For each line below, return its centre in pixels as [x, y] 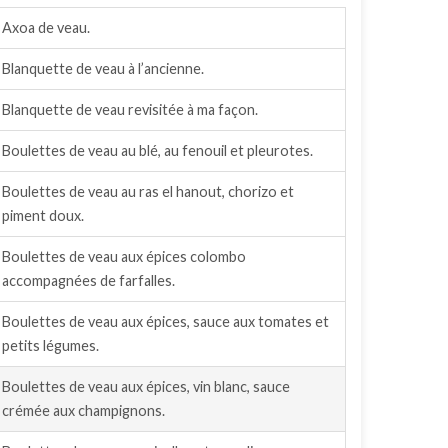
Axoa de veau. [46, 27]
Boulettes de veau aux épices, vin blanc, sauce [146, 386]
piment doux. [43, 215]
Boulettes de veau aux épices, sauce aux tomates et [165, 321]
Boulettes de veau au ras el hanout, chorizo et [148, 191]
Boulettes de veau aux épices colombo [124, 256]
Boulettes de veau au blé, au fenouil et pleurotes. [157, 150]
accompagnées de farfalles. [88, 280]
